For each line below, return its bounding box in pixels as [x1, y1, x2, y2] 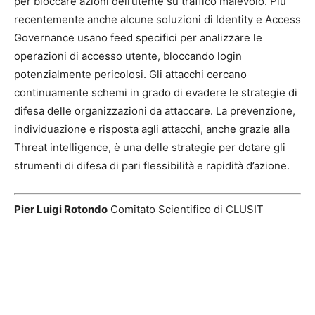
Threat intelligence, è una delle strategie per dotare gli [14, 141, 285, 154]
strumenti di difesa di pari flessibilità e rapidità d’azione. [14, 159, 290, 172]
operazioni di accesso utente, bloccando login [14, 49, 242, 63]
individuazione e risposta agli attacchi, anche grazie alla [14, 122, 290, 136]
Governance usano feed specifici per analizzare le [14, 31, 262, 44]
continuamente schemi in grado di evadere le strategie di [14, 86, 297, 99]
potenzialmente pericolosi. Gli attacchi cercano [14, 67, 247, 81]
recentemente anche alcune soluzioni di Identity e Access [14, 13, 301, 26]
